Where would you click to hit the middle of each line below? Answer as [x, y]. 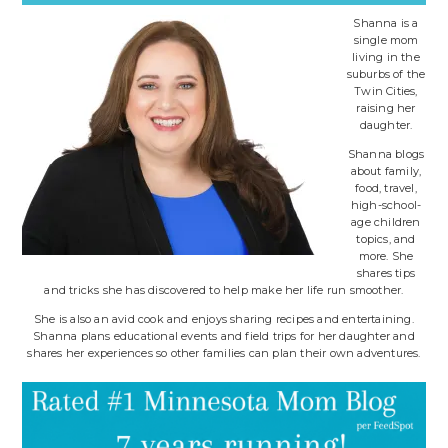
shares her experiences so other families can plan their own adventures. [224, 353]
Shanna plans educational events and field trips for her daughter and [224, 336]
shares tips [386, 273]
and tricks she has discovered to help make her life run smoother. [224, 290]
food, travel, [386, 188]
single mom [386, 40]
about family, [386, 171]
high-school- [386, 205]
